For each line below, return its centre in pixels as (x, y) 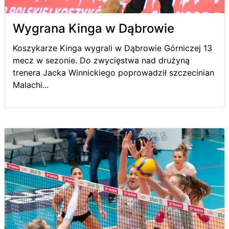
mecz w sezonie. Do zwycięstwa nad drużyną (101, 60)
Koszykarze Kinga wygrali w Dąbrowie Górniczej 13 (112, 48)
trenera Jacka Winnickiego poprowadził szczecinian (113, 73)
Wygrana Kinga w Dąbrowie (94, 28)
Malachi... (31, 85)
